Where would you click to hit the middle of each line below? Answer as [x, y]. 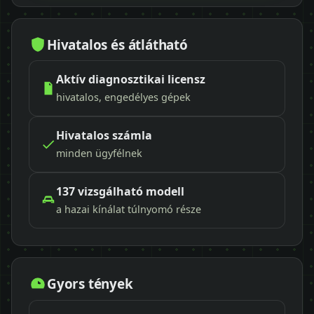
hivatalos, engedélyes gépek [123, 97]
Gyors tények [90, 284]
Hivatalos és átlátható [117, 45]
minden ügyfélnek [99, 153]
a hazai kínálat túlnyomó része [129, 210]
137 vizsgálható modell [120, 192]
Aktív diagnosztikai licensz [131, 80]
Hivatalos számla [104, 136]
